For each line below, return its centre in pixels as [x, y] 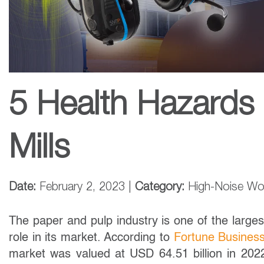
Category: [161, 187]
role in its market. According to [91, 238]
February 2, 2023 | [85, 187]
